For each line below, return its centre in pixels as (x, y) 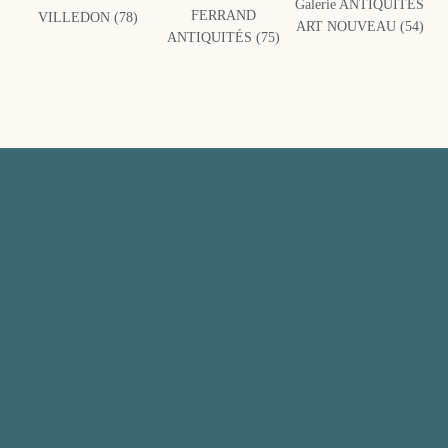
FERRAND (224, 15)
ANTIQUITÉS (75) (224, 37)
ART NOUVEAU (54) (359, 26)
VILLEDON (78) (87, 17)
